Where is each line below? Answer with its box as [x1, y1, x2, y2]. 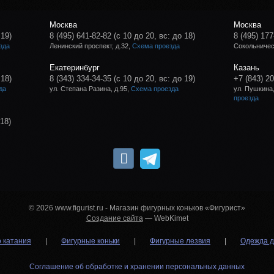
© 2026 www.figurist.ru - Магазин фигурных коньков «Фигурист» [29, 203, 245, 212]
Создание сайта [86, 213, 143, 223]
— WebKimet [143, 213, 188, 223]
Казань [233, 62, 259, 72]
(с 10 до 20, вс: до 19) [114, 73, 196, 83]
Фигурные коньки [61, 236, 120, 245]
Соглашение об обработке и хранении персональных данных [29, 262, 245, 271]
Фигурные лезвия [150, 236, 210, 245]
